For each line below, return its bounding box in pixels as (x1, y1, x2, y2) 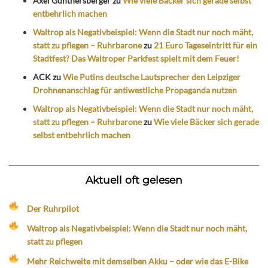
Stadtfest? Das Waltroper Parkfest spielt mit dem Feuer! (33, 53, 239, 64)
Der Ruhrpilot (27, 203, 80, 214)
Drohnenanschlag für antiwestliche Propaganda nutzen (33, 85, 237, 96)
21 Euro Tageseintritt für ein (154, 40, 257, 51)
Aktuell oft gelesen (86, 173, 182, 186)
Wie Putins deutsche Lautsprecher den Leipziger (63, 72, 240, 83)
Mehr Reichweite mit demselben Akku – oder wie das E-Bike (27, 256, 249, 266)
